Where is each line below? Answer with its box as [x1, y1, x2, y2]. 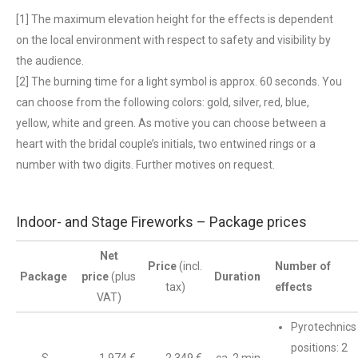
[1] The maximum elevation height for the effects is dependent [16, 13, 333, 26]
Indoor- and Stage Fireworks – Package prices [16, 213, 307, 230]
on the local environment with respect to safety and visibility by [16, 34, 331, 46]
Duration [214, 270, 263, 283]
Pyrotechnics [291, 320, 356, 333]
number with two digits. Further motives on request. [16, 158, 275, 171]
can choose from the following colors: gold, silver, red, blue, [16, 96, 309, 109]
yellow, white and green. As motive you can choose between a [16, 117, 326, 129]
